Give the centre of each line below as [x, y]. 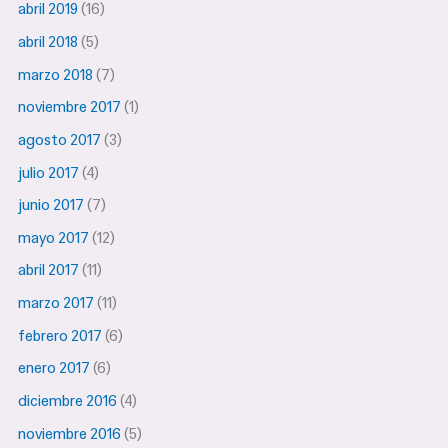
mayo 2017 [54, 237]
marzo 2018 [56, 74]
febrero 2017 [60, 335]
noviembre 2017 [70, 107]
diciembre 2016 [68, 401]
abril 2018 [48, 41]
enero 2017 [54, 368]
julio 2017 [49, 172]
